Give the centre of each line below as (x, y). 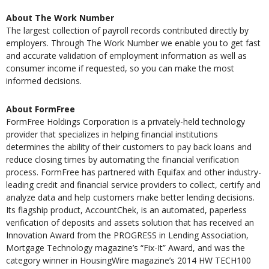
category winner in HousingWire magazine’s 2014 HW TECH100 (128, 261)
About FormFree (41, 109)
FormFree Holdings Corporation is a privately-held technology (125, 122)
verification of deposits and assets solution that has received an (130, 223)
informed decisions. (44, 81)
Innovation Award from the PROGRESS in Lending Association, (127, 235)
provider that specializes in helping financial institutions (112, 134)
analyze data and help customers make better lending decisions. (130, 198)
